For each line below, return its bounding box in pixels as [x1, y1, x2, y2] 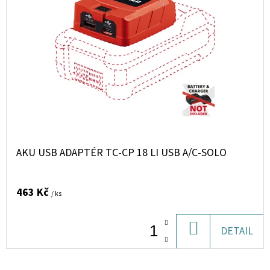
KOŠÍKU [198, 241, 234, 256]
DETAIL [221, 224, 253, 239]
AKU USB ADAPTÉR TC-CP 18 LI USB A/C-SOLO [16, 145, 227, 160]
